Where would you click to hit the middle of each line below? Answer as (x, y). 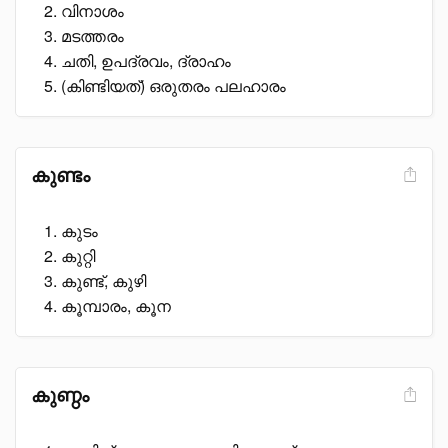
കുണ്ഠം (60, 394)
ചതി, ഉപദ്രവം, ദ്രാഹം (146, 60)
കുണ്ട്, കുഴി (103, 280)
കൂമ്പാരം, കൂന (116, 305)
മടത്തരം (92, 35)
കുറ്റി (78, 255)
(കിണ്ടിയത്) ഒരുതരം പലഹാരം (173, 85)
